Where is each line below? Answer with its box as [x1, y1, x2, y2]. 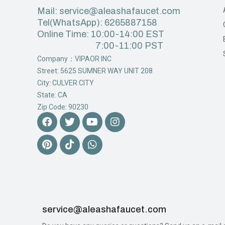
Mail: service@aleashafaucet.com [37, 6, 180, 16]
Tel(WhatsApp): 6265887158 [37, 17, 157, 28]
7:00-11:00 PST [37, 40, 163, 51]
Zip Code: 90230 [37, 102, 88, 111]
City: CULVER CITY [37, 78, 94, 87]
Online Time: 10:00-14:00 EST [37, 29, 164, 39]
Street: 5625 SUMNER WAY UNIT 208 [37, 66, 153, 75]
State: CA [37, 90, 67, 99]
